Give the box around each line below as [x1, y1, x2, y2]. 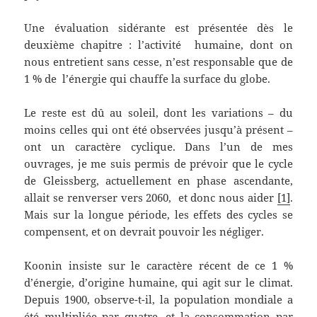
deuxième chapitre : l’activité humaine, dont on [24, 38, 293, 52]
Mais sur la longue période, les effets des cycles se [24, 207, 293, 222]
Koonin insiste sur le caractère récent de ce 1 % [24, 258, 293, 273]
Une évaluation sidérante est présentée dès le [24, 21, 293, 35]
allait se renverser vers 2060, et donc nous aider [24, 190, 277, 205]
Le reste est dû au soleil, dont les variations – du [24, 105, 293, 120]
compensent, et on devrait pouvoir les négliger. [24, 224, 265, 239]
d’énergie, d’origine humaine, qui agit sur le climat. [24, 275, 293, 290]
